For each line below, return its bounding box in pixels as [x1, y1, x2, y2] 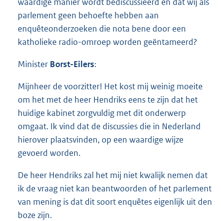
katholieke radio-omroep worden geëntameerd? [18, 36, 197, 47]
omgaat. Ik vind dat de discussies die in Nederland [18, 121, 201, 132]
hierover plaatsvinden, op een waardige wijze [18, 134, 184, 146]
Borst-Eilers [50, 59, 94, 70]
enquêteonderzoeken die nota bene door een [18, 23, 186, 34]
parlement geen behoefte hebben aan [18, 9, 159, 21]
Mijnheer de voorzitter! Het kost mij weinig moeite [18, 81, 203, 92]
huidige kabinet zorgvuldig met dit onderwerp [18, 108, 186, 119]
